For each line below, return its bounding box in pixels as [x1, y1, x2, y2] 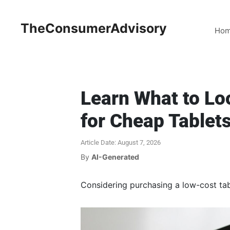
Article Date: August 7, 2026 [81, 139, 161, 146]
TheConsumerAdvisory [21, 21, 167, 36]
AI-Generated [91, 152, 139, 161]
